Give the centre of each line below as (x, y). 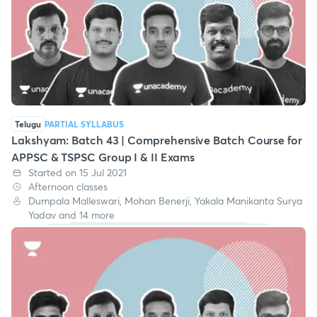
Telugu (28, 123)
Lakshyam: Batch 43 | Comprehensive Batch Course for (157, 139)
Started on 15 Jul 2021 (77, 172)
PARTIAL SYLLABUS (84, 123)
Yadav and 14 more (71, 214)
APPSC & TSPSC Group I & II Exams (103, 156)
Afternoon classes (68, 186)
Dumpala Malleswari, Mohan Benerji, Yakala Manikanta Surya (165, 200)
